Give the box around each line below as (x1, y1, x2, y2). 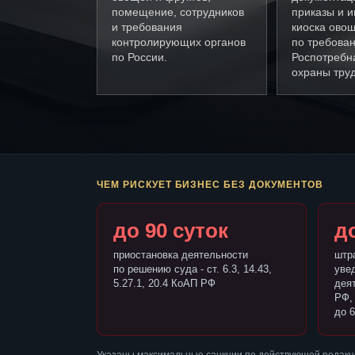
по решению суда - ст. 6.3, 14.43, (113, 263, 272, 276)
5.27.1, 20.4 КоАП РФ (113, 277, 216, 290)
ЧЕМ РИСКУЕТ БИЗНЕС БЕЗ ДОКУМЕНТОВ (97, 179, 323, 191)
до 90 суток (113, 219, 228, 243)
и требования (112, 21, 182, 34)
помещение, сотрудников (112, 6, 244, 19)
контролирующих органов (112, 36, 246, 49)
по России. (112, 51, 167, 64)
